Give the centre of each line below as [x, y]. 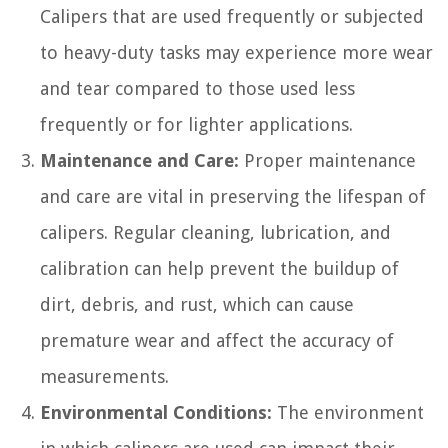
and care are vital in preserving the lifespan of [233, 197]
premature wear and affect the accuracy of [217, 341]
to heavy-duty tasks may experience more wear [236, 53]
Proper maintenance [327, 161]
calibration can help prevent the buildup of [219, 269]
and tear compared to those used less [197, 89]
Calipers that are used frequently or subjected [232, 17]
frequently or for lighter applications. [196, 125]
